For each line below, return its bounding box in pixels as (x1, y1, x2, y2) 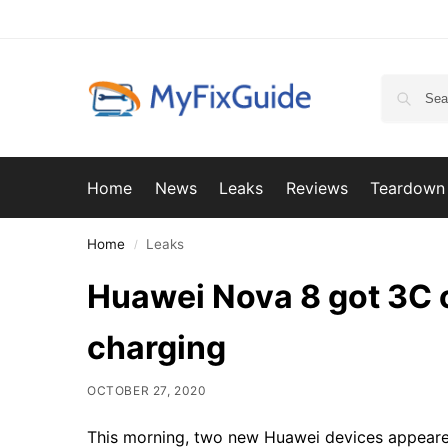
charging (87, 328, 226, 367)
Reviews (285, 178, 348, 198)
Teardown (370, 178, 446, 198)
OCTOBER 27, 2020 (87, 383, 207, 398)
